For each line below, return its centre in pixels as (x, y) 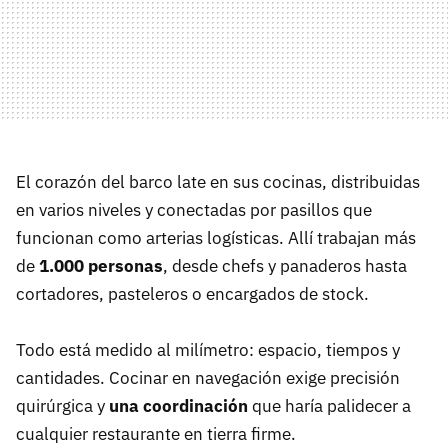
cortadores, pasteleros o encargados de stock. (194, 294)
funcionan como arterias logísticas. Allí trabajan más (216, 238)
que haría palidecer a (329, 406)
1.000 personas (101, 266)
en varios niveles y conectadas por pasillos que (194, 210)
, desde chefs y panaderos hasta (285, 266)
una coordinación (178, 406)
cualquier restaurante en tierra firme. (158, 434)
